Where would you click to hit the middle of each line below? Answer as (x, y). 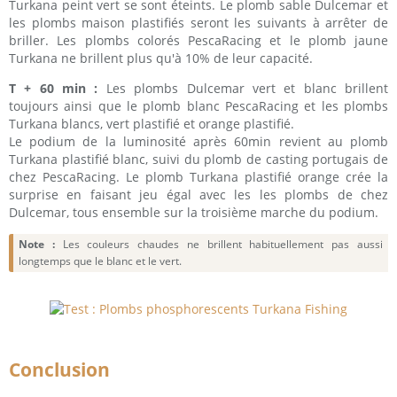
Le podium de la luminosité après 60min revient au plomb (198, 141)
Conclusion (59, 369)
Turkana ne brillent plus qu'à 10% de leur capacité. (161, 58)
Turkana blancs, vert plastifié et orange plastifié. (152, 123)
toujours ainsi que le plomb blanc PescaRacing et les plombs (198, 105)
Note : (37, 245)
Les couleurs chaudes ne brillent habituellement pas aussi (218, 245)
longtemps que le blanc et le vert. (101, 261)
